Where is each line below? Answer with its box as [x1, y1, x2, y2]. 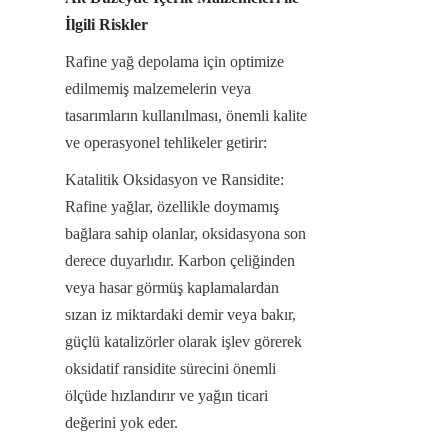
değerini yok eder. [65, 413, 178, 431]
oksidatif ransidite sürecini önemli [65, 359, 276, 377]
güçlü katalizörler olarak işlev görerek [65, 332, 302, 350]
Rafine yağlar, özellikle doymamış [65, 197, 279, 215]
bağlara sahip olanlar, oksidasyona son [65, 224, 306, 242]
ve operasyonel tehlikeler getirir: [65, 133, 267, 151]
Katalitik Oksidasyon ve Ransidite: [65, 170, 284, 188]
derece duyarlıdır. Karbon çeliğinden [65, 251, 295, 269]
